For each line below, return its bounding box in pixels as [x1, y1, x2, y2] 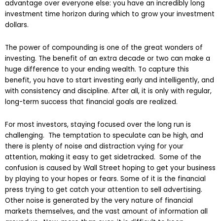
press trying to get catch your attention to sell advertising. [5, 184, 204, 194]
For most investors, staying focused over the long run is [5, 119, 191, 129]
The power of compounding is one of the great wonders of [5, 42, 203, 52]
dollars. [5, 20, 29, 30]
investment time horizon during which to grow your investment [5, 9, 215, 19]
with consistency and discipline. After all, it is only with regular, [5, 86, 212, 96]
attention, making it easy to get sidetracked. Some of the [5, 152, 201, 162]
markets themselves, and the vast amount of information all [5, 206, 208, 216]
